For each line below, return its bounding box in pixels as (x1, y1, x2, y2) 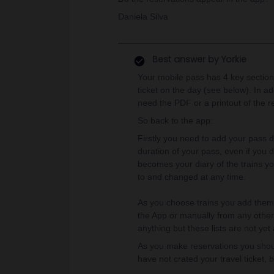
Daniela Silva (118, 12, 168, 21)
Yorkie (219, 53, 246, 65)
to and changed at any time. (138, 172, 246, 182)
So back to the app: (138, 116, 213, 125)
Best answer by (152, 53, 219, 65)
